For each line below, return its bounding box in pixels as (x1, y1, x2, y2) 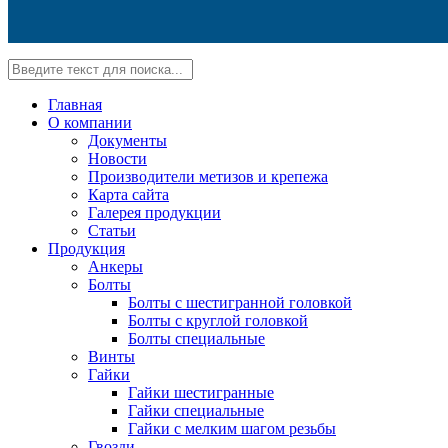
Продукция (48, 239, 125, 257)
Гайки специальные (128, 401, 264, 419)
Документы (88, 131, 167, 149)
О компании (48, 113, 132, 131)
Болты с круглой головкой (128, 311, 308, 329)
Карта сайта (88, 185, 169, 203)
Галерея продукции (88, 203, 221, 221)
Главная (48, 95, 102, 113)
